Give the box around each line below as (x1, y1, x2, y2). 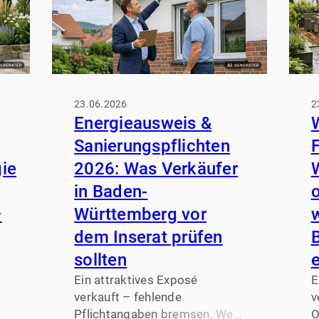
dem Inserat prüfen (74, 227, 223, 248)
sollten (74, 250, 127, 271)
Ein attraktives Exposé (74, 273, 198, 288)
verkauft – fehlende (74, 290, 182, 305)
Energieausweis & (74, 113, 212, 134)
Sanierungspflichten (74, 136, 230, 157)
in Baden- (74, 182, 148, 202)
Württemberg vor (74, 204, 206, 225)
